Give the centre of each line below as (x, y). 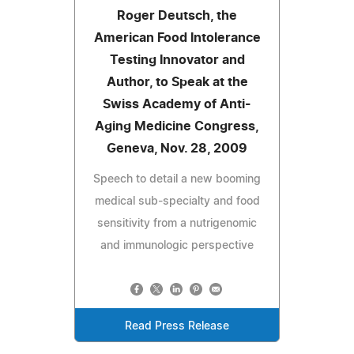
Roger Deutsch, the (177, 15)
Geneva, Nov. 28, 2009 (177, 148)
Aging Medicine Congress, (177, 126)
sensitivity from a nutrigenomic (177, 223)
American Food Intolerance (177, 38)
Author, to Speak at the (177, 82)
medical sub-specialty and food (177, 201)
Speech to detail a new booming (177, 179)
